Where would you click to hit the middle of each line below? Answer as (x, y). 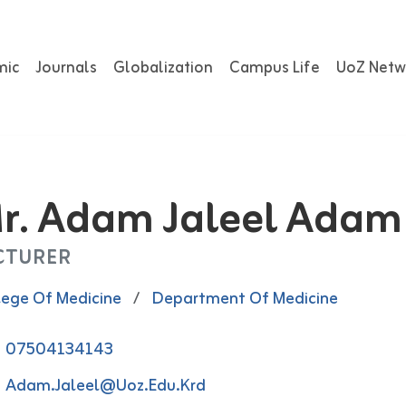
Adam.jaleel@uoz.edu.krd (105, 386)
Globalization (163, 68)
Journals (66, 68)
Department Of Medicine (244, 299)
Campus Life (275, 68)
